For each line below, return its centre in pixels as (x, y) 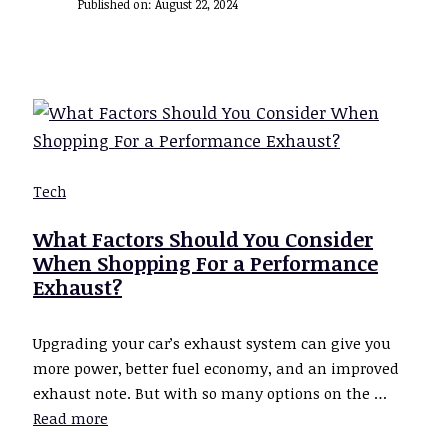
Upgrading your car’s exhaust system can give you (212, 342)
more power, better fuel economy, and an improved (216, 367)
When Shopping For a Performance (205, 262)
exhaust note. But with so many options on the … (210, 392)
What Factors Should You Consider (203, 238)
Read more (70, 417)
